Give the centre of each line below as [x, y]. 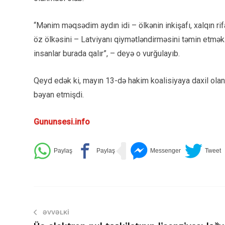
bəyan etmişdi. [59, 95]
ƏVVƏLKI [56, 212]
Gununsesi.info [62, 122]
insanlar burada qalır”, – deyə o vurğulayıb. [107, 53]
